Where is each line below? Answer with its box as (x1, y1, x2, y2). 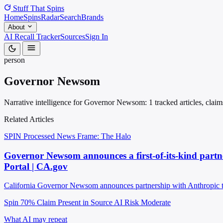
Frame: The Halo (77, 131, 131, 140)
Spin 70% (4, 198, 35, 207)
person (4, 56, 25, 64)
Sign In (85, 32, 108, 41)
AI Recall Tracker (4, 32, 60, 41)
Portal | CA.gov (4, 161, 68, 172)
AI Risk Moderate (114, 198, 171, 207)
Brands (81, 13, 104, 21)
